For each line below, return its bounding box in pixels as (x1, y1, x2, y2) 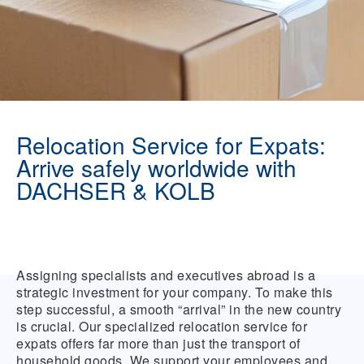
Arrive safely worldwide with (16, 151, 297, 184)
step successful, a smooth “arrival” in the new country (16, 300, 341, 318)
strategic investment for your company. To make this (16, 283, 333, 301)
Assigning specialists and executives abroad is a (16, 266, 315, 284)
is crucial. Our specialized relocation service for (16, 317, 307, 336)
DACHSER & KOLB (16, 174, 215, 206)
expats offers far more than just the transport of (16, 334, 301, 353)
